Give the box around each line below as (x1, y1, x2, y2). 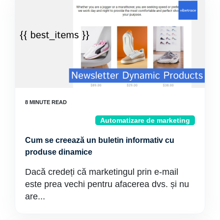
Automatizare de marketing (100, 116, 190, 124)
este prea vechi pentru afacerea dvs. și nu (25, 179, 189, 189)
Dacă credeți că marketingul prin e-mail (25, 167, 178, 177)
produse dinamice (25, 148, 92, 156)
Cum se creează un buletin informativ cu (25, 136, 174, 144)
